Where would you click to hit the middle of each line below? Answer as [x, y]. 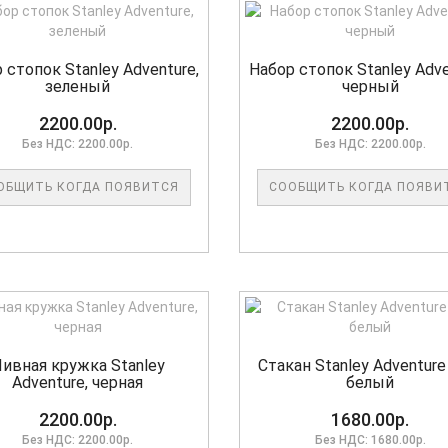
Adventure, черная [78, 383]
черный [370, 87]
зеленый [78, 87]
